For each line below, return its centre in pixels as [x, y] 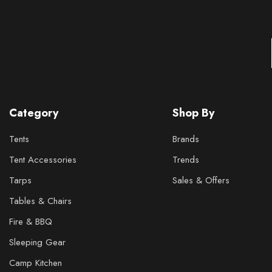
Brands [185, 139]
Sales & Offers [201, 181]
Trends [185, 160]
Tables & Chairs [40, 201]
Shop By [193, 113]
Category [34, 113]
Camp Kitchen [36, 263]
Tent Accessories [43, 160]
